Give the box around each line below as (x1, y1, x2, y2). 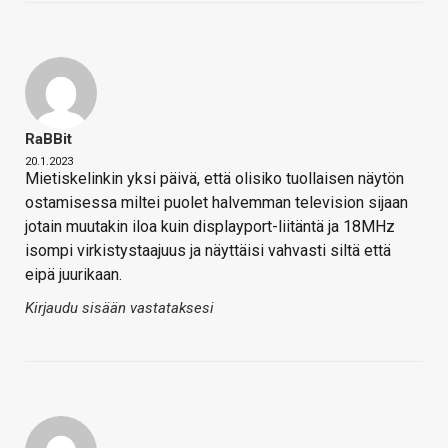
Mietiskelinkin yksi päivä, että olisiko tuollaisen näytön (25, 168, 404, 188)
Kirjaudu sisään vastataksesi (25, 298, 214, 317)
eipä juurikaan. (25, 264, 122, 284)
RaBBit (25, 129, 72, 148)
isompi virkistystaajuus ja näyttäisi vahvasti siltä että (25, 240, 391, 260)
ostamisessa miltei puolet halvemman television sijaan (25, 192, 408, 212)
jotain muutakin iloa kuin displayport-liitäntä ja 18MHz (25, 216, 395, 236)
